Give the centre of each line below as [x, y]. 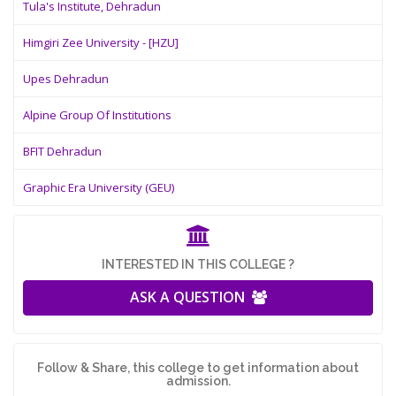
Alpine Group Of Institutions [97, 115]
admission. [198, 381]
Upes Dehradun [66, 79]
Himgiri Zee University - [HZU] [101, 42]
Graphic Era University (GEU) [99, 187]
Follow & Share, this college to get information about [198, 368]
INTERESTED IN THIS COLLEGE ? [198, 264]
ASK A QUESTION [190, 297]
